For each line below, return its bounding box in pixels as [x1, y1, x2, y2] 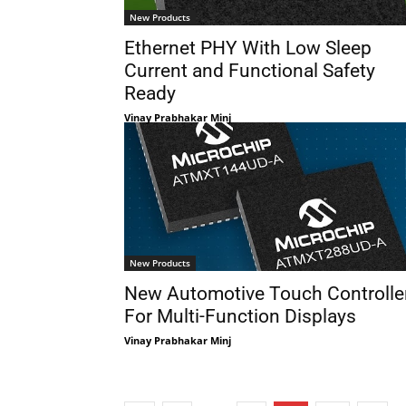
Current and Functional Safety [124, 60, 375, 82]
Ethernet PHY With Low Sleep [124, 37, 372, 60]
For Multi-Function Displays [124, 305, 356, 328]
